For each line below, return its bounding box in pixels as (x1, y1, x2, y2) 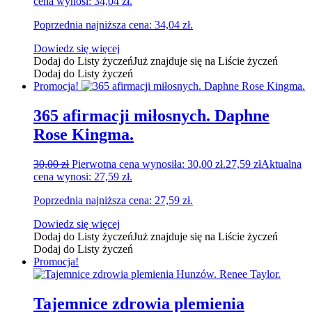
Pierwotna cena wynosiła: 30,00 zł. (72, 158, 226, 171)
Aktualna (261, 158, 302, 171)
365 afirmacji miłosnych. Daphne (33, 107, 270, 125)
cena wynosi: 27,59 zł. (33, 171, 132, 183)
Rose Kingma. (33, 125, 134, 144)
